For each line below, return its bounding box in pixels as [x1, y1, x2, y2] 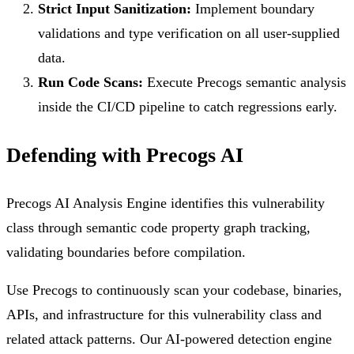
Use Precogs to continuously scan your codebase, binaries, [6, 282, 342, 299]
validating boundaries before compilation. [6, 243, 246, 260]
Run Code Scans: [38, 74, 143, 90]
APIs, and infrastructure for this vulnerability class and [6, 307, 322, 323]
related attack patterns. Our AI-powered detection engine [6, 331, 332, 348]
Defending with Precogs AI [6, 142, 243, 167]
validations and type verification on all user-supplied [38, 25, 340, 41]
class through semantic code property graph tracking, [6, 219, 311, 235]
